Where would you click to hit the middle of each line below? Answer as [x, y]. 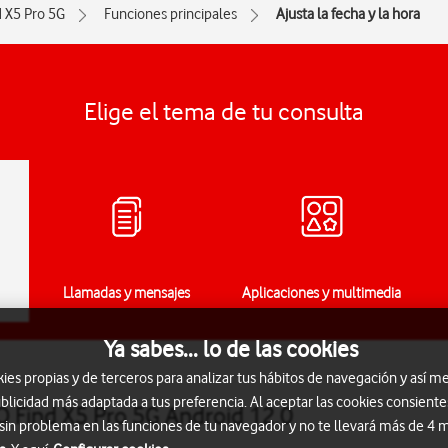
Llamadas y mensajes [126, 293]
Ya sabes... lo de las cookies [231, 348]
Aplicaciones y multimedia [321, 293]
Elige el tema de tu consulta [224, 111]
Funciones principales [170, 14]
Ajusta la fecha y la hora [348, 14]
